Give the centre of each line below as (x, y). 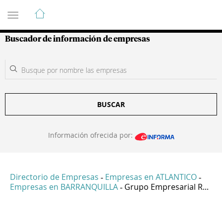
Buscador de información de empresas (78, 39)
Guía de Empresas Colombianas (94, 9)
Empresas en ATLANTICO (151, 177)
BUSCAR (111, 104)
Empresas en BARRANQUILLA (64, 187)
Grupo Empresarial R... (166, 187)
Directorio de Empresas (54, 177)
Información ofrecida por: (91, 135)
